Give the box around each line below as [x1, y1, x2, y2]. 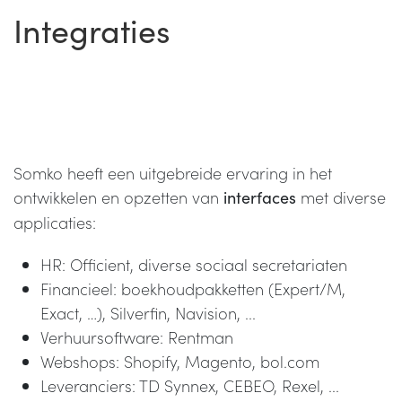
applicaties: [13, 210, 100, 233]
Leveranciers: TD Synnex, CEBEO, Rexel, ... [40, 373, 339, 397]
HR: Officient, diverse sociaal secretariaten [40, 252, 347, 275]
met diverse [296, 185, 386, 208]
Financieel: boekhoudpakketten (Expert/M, [40, 276, 345, 300]
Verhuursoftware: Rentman [40, 325, 233, 348]
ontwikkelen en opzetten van [13, 185, 223, 208]
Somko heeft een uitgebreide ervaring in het [13, 161, 332, 184]
